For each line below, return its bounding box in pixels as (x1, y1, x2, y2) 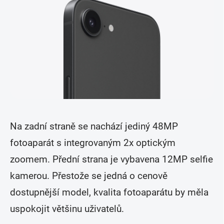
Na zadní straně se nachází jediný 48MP (10, 120, 178, 132)
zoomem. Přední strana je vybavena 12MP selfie (10, 153, 213, 165)
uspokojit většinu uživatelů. (10, 203, 124, 214)
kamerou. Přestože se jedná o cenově (10, 170, 167, 181)
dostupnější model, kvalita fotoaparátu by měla (10, 186, 208, 198)
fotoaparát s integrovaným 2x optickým (10, 137, 175, 148)
